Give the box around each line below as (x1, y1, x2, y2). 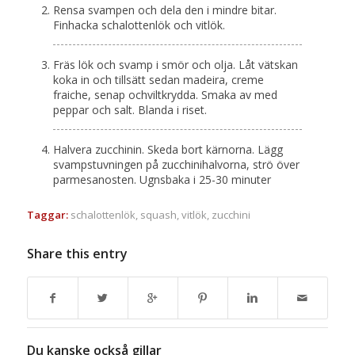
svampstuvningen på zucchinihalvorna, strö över (52, 157, 300, 173)
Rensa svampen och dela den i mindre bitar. (52, 2, 277, 18)
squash (139, 208, 177, 223)
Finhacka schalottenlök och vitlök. (52, 17, 225, 33)
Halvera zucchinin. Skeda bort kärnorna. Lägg (52, 142, 283, 158)
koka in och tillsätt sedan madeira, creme (52, 72, 264, 88)
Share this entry (26, 245, 128, 263)
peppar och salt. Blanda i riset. (52, 102, 207, 118)
